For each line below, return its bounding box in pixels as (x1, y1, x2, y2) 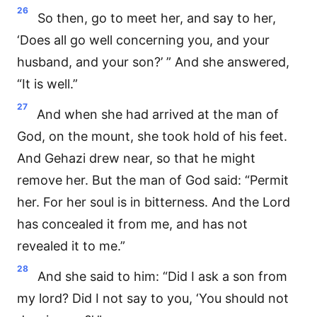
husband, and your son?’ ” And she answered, (17, 54, 289, 69)
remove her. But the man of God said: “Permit (17, 173, 289, 188)
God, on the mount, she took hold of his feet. (17, 129, 287, 144)
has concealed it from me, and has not (17, 217, 248, 231)
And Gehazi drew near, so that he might (17, 151, 255, 166)
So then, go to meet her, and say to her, (38, 11, 276, 25)
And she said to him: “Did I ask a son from (38, 269, 287, 284)
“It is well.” (17, 76, 78, 91)
